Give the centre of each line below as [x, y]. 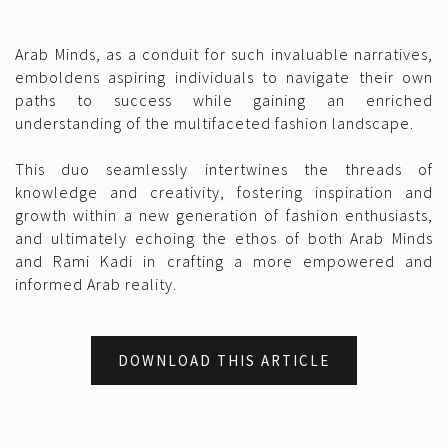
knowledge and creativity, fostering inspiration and [224, 192]
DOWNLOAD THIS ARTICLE [224, 361]
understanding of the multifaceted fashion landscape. [214, 123]
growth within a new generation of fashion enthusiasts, [224, 215]
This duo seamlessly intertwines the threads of [224, 169]
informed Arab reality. [96, 284]
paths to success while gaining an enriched [224, 100]
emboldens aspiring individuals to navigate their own [224, 77]
